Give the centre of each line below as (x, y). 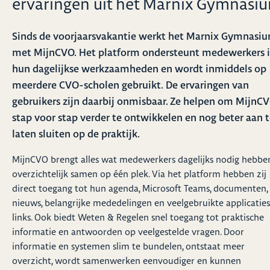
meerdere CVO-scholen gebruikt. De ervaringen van (130, 84)
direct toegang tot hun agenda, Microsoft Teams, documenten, (140, 188)
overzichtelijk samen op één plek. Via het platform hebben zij (139, 174)
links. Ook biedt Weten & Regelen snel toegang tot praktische (138, 217)
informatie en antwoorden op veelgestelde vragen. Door (128, 231)
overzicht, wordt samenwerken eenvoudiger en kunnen (127, 260)
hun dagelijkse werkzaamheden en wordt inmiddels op (139, 68)
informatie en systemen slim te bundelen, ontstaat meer (128, 246)
